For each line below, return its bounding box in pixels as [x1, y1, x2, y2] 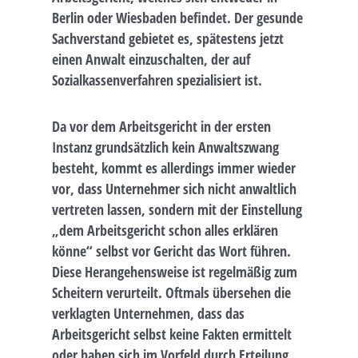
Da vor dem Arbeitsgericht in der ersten [52, 116, 271, 136]
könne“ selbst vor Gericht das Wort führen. [52, 241, 291, 261]
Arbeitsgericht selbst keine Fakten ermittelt [52, 324, 292, 344]
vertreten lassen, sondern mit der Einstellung [52, 199, 302, 219]
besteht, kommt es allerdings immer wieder [52, 157, 296, 177]
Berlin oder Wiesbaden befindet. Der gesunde [52, 8, 303, 28]
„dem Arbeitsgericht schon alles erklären [52, 220, 278, 240]
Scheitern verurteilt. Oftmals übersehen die [52, 282, 291, 302]
